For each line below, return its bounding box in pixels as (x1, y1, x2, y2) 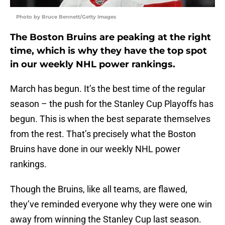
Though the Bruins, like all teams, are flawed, (10, 184, 187, 195)
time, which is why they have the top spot (10, 45, 207, 57)
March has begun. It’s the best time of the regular (10, 83, 205, 94)
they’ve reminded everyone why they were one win (10, 199, 212, 210)
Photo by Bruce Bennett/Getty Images (16, 14, 116, 21)
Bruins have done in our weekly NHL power (10, 144, 180, 155)
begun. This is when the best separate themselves (10, 114, 210, 125)
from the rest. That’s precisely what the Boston (10, 129, 196, 140)
